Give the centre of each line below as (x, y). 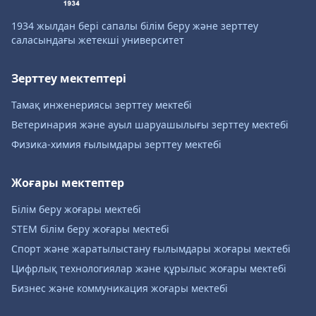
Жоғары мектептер (68, 183)
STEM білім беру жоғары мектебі (90, 229)
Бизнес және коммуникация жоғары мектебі (120, 288)
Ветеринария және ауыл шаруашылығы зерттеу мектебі (150, 124)
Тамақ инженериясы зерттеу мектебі (102, 105)
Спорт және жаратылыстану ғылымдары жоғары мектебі (151, 249)
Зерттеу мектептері (69, 78)
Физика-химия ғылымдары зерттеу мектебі (116, 144)
